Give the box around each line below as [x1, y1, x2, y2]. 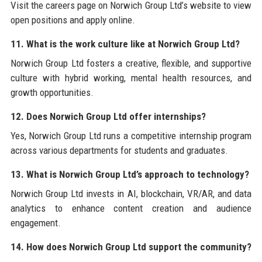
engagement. [10, 216, 61, 229]
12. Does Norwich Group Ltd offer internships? [10, 110, 206, 122]
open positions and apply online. [10, 13, 135, 26]
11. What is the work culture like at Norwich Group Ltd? [10, 37, 240, 50]
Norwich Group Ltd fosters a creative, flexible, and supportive [10, 57, 252, 69]
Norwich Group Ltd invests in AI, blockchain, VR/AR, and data [10, 187, 252, 199]
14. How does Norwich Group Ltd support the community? [10, 240, 251, 253]
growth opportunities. [10, 86, 94, 98]
